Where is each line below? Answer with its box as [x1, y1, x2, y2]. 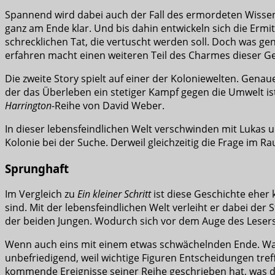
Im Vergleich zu [5, 187, 77, 201]
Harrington [5, 98, 52, 112]
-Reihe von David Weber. [52, 98, 165, 112]
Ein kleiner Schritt [77, 187, 151, 201]
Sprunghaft [5, 160, 69, 176]
